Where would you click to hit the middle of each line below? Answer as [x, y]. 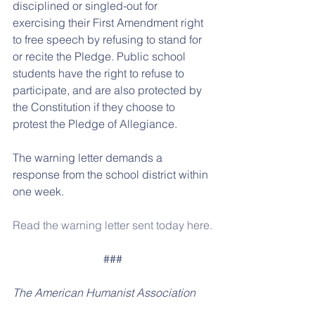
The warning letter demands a [89, 157]
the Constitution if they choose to [95, 107]
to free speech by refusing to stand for [109, 39]
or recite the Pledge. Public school [101, 56]
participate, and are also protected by [109, 90]
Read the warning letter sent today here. [112, 225]
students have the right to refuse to [100, 73]
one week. [38, 191]
